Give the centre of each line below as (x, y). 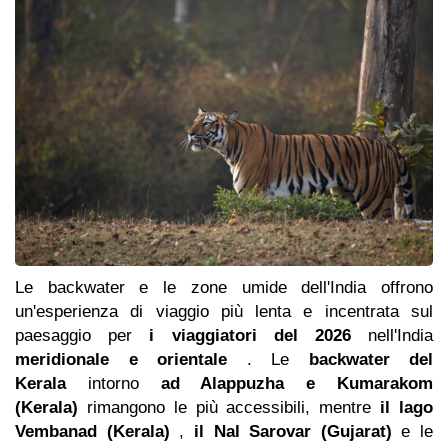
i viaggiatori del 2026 (250, 335)
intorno (113, 383)
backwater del (370, 359)
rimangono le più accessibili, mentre (229, 407)
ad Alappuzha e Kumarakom (297, 383)
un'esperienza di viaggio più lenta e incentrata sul (224, 311)
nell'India (392, 335)
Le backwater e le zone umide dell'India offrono (224, 287)
